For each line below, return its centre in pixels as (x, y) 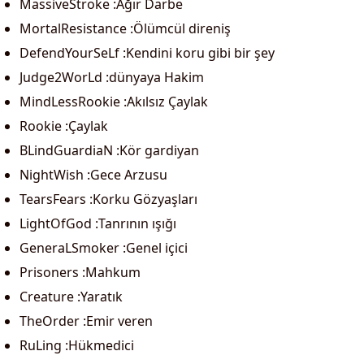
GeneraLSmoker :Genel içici (104, 248)
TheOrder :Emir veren (86, 321)
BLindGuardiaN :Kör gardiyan (109, 150)
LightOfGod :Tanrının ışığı (98, 223)
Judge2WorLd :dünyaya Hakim (112, 77)
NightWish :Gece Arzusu (93, 175)
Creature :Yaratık (71, 297)
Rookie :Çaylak (64, 126)
